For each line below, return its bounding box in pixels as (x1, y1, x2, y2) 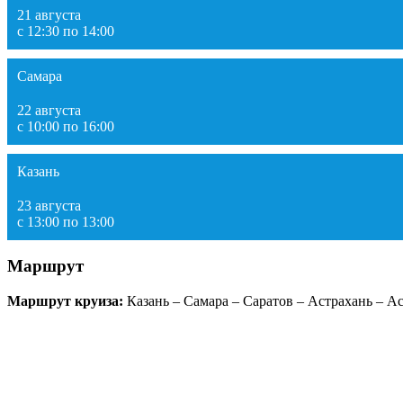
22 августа (17, 102, 81, 118)
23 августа (17, 197, 81, 213)
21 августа (17, 6, 81, 22)
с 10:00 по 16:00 (17, 118, 114, 134)
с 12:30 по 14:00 (17, 22, 114, 39)
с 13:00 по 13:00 (17, 213, 114, 229)
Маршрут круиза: (7, 293, 123, 309)
